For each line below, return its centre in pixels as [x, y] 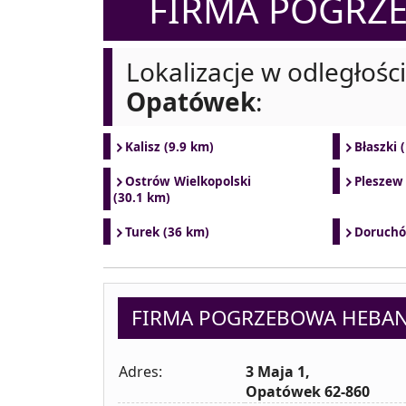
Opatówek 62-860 [308, 391]
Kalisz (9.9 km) [169, 147]
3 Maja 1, [278, 372]
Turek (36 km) [167, 232]
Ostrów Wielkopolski [188, 181]
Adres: [140, 372]
